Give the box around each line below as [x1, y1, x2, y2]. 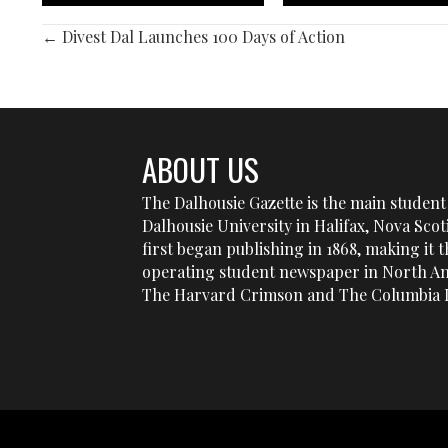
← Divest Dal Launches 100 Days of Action [42, 26, 345, 48]
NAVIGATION [41, 75, 211, 132]
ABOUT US [142, 146, 259, 193]
